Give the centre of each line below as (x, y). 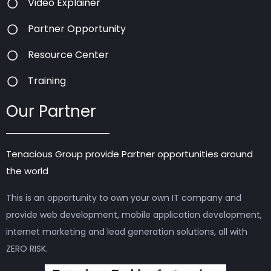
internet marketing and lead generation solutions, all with (127, 231)
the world (27, 171)
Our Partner (51, 112)
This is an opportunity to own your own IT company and (124, 198)
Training (47, 81)
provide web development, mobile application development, (134, 214)
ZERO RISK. (27, 248)
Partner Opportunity (77, 29)
